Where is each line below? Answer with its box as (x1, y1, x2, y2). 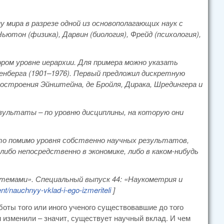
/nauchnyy (7, 184, 41, 195)
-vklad (41, 184, 61, 195)
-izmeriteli (79, 184, 111, 195)
